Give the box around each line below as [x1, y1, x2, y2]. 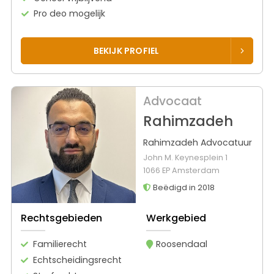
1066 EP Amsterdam [143, 165, 220, 176]
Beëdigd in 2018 [150, 182, 215, 193]
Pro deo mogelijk [34, 7, 106, 20]
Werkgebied [146, 210, 206, 225]
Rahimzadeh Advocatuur [143, 136, 252, 149]
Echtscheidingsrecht [33, 253, 122, 266]
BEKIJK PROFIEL [93, 44, 160, 57]
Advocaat [143, 93, 202, 110]
